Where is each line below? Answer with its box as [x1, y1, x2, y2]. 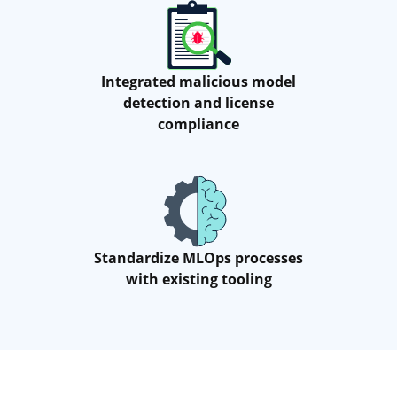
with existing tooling [125, 269, 272, 290]
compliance [158, 114, 239, 135]
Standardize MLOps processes [94, 248, 303, 269]
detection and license [123, 93, 274, 113]
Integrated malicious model [101, 72, 296, 92]
